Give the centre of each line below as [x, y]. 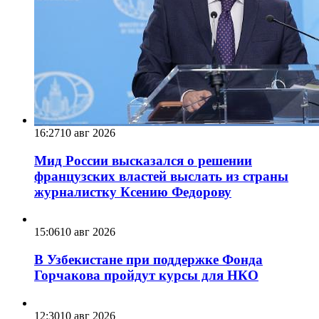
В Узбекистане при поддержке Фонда [148, 260]
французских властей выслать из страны [161, 176]
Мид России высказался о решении [143, 160]
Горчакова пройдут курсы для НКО [146, 276]
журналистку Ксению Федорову [133, 192]
